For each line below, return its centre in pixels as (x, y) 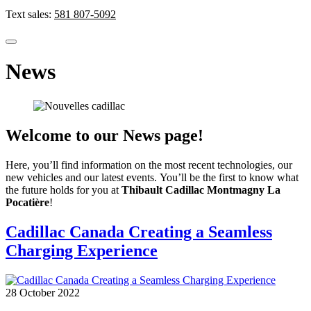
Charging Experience (82, 250)
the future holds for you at (64, 190)
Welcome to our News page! (104, 135)
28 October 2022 (43, 292)
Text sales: (30, 14)
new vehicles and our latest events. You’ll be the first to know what (152, 177)
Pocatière (27, 202)
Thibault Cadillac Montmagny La (201, 190)
